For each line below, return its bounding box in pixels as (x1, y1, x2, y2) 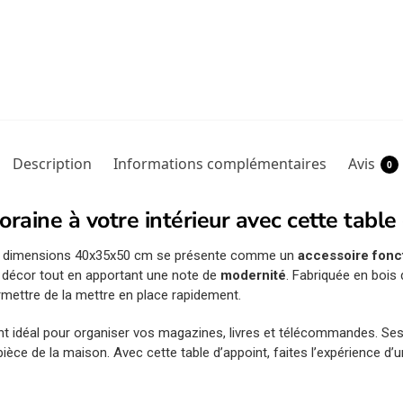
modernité (220, 267, 287, 284)
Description (12, 154, 92, 175)
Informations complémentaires (112, 154, 327, 175)
